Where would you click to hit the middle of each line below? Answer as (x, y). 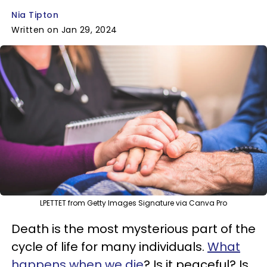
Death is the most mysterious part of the (133, 229)
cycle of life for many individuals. (109, 247)
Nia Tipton (35, 15)
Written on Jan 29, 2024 (64, 30)
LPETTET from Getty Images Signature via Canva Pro (133, 203)
